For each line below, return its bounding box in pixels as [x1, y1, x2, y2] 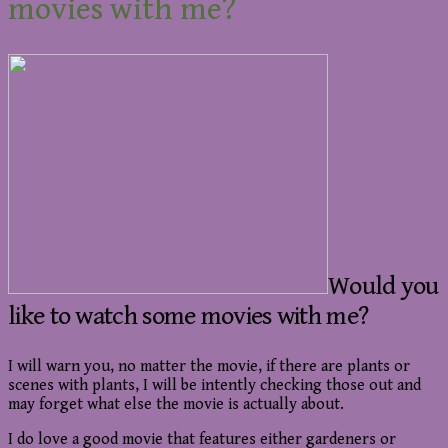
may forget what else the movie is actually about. [8, 395, 344, 415]
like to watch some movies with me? [8, 301, 369, 332]
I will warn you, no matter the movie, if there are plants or [8, 357, 410, 377]
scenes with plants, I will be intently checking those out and [8, 376, 421, 396]
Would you [328, 271, 439, 302]
